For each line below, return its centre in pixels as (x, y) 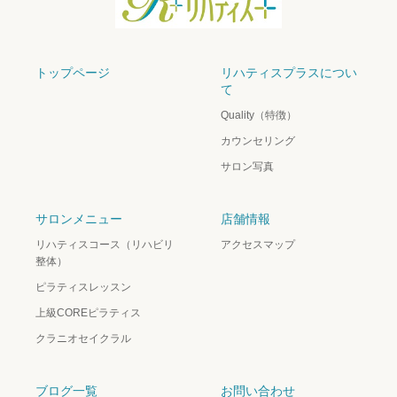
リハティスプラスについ (289, 73)
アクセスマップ (258, 245)
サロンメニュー (79, 219)
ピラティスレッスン (83, 288)
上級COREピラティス (88, 313)
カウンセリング (258, 141)
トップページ (73, 73)
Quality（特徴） (259, 116)
